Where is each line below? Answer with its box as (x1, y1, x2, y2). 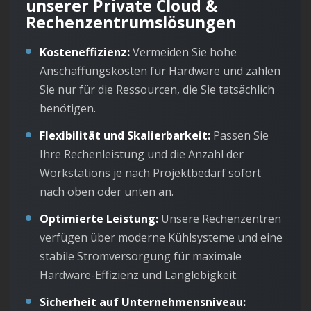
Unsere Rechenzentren (158, 211, 281, 227)
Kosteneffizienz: (40, 44, 130, 60)
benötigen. (40, 101, 96, 117)
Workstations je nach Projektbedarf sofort (40, 165, 261, 181)
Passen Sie (210, 128, 269, 144)
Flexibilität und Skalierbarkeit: (40, 128, 210, 144)
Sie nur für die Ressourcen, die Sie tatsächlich (40, 82, 274, 98)
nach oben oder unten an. (40, 184, 174, 200)
